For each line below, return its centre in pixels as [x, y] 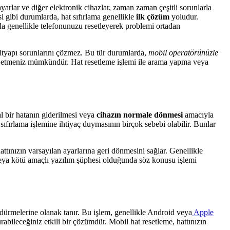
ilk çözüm [153, 16]
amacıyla [198, 114]
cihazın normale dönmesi [140, 114]
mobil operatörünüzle [183, 52]
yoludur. [184, 16]
